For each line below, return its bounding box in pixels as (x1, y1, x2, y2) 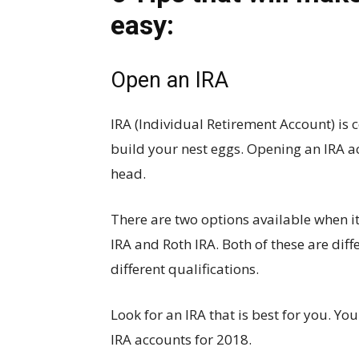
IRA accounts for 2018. (111, 329, 252, 349)
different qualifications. (111, 259, 259, 278)
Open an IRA (111, 67, 228, 93)
